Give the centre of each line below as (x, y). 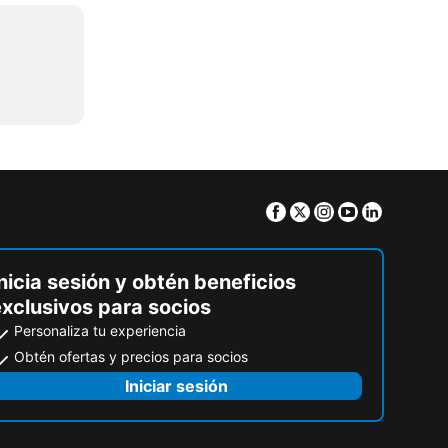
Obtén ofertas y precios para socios (131, 356)
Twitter (337, 210)
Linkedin (414, 210)
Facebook (324, 210)
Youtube (390, 210)
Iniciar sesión (176, 385)
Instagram (372, 210)
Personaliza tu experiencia (100, 330)
